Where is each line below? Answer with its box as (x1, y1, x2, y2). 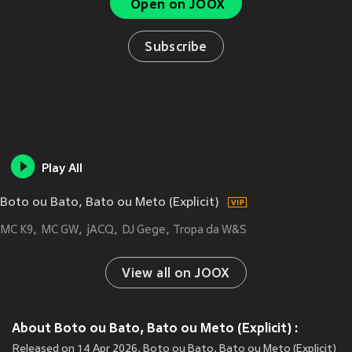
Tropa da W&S (174, 224, 247, 237)
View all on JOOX (122, 267, 230, 282)
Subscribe (145, 41, 207, 55)
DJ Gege (122, 224, 166, 237)
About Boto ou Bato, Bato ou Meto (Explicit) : (12, 321, 299, 336)
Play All (42, 163, 82, 177)
